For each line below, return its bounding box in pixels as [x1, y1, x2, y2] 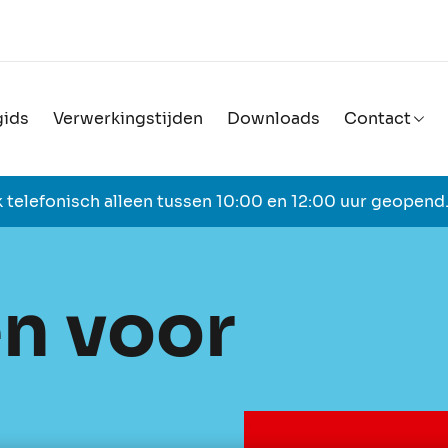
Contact [344, 108, 411, 129]
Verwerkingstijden [53, 108, 203, 129]
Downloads [227, 108, 320, 129]
